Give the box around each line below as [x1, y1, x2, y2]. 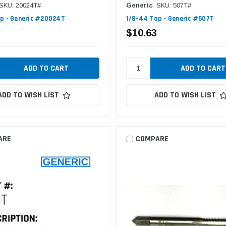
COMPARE [135, 133, 168, 144]
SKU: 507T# [156, 2, 191, 10]
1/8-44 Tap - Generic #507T [126, 14, 214, 24]
